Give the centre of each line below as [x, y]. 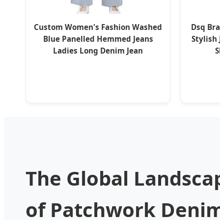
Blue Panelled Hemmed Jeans [98, 39]
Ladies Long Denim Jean [98, 51]
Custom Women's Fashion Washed [98, 27]
